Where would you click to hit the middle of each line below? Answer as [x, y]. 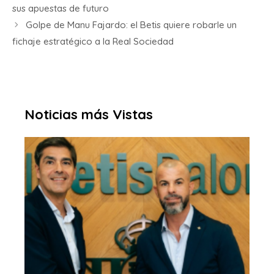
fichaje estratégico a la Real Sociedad [93, 42]
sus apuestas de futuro [61, 9]
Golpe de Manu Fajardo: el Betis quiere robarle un [131, 25]
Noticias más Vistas [89, 115]
